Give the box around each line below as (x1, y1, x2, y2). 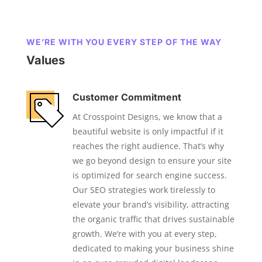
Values (26, 53, 65, 68)
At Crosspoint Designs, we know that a (72, 111, 222, 123)
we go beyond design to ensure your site (72, 155, 232, 167)
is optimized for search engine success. (72, 170, 227, 181)
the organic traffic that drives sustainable (72, 213, 235, 225)
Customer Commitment (72, 91, 181, 104)
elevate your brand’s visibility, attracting (72, 199, 229, 211)
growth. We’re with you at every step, (72, 228, 217, 240)
